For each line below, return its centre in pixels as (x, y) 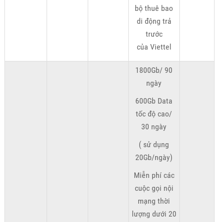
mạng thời (154, 201)
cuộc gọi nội (154, 188)
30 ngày (154, 127)
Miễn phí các (154, 175)
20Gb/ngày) (154, 158)
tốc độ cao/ (154, 114)
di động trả (154, 21)
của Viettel (154, 47)
